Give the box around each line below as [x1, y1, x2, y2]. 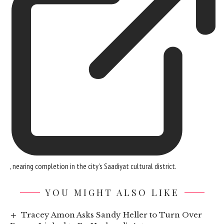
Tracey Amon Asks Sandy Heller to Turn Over [21, 209, 202, 219]
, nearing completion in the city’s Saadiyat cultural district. [10, 160, 176, 171]
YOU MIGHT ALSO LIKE [44, 186, 179, 198]
